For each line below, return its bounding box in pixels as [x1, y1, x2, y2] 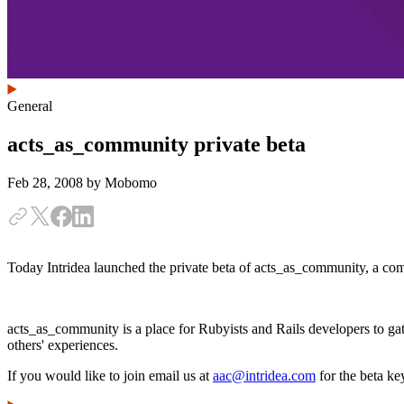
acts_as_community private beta [7, 132, 306, 156]
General [7, 98, 52, 114]
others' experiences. [7, 336, 118, 353]
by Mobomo [87, 174, 157, 190]
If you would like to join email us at [7, 367, 213, 383]
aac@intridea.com [213, 367, 316, 383]
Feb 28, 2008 [7, 174, 87, 190]
